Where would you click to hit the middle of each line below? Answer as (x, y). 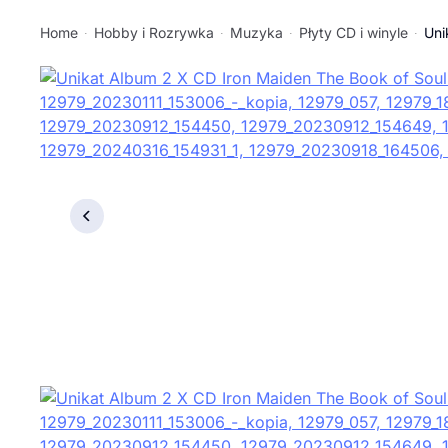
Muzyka (256, 33)
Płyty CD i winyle (353, 33)
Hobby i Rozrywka (154, 33)
